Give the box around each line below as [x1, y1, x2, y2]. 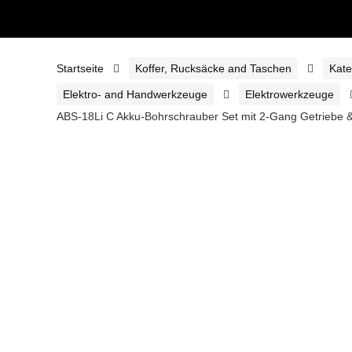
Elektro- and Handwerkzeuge [63, 88, 207, 101]
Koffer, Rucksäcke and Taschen [135, 62, 291, 75]
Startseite [57, 62, 104, 75]
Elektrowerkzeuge [245, 88, 334, 101]
